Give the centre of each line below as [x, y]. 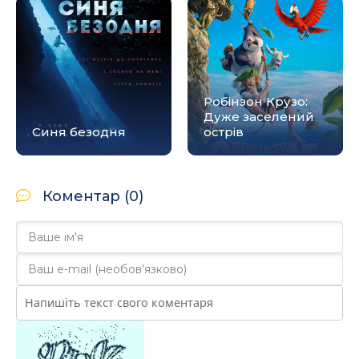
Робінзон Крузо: [256, 101]
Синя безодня [79, 132]
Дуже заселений [259, 117]
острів [224, 132]
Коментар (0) [93, 196]
